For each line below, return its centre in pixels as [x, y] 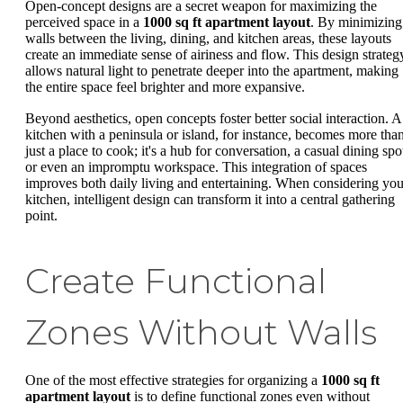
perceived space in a [84, 22]
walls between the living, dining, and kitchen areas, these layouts [208, 38]
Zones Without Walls [201, 333]
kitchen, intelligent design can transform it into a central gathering [210, 200]
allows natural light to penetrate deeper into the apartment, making [212, 70]
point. [41, 216]
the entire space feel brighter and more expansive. [165, 86]
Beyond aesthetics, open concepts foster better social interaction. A [213, 119]
